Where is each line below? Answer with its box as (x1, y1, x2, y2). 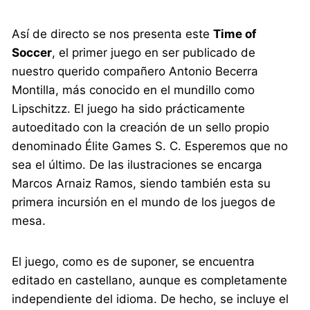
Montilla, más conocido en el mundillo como (12, 83, 255, 98)
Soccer (12, 46, 53, 60)
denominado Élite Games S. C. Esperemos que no (12, 139, 289, 154)
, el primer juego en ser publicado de (52, 46, 256, 60)
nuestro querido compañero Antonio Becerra (12, 64, 259, 79)
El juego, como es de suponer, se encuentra (12, 255, 255, 269)
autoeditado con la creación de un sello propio (12, 120, 270, 135)
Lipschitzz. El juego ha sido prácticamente (12, 102, 246, 116)
